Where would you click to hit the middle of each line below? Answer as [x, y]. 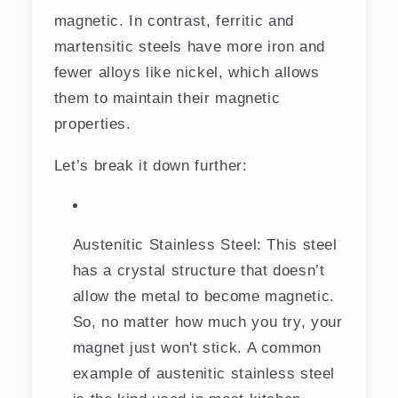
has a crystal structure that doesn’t [199, 271]
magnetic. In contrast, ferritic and [174, 21]
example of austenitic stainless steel [204, 374]
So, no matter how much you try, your [207, 322]
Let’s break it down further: [151, 165]
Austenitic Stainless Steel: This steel [205, 245]
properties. [92, 124]
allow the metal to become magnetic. [203, 296]
